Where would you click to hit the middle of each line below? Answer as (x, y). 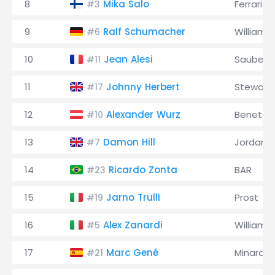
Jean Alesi (128, 59)
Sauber (251, 59)
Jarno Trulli (133, 197)
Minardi (250, 253)
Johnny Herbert (143, 87)
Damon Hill (129, 142)
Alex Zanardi (133, 225)
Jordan (250, 142)
